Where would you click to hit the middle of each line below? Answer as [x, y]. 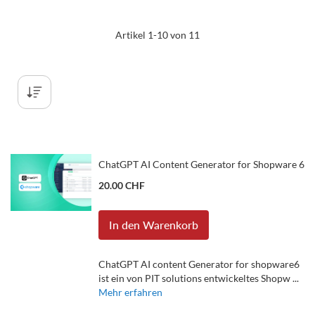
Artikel [131, 35]
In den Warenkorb [154, 225]
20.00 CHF [122, 185]
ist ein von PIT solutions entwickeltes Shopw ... [199, 278]
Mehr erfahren [130, 292]
